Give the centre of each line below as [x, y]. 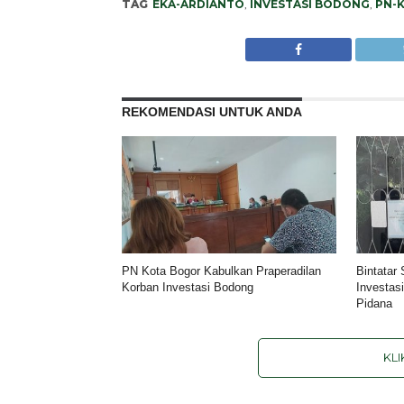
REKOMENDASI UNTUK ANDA [211, 111]
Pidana [375, 303]
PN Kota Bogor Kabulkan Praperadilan [221, 271]
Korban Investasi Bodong [187, 287]
